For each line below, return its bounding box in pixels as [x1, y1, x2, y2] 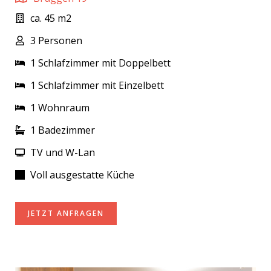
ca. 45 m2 [30, 11, 71, 25]
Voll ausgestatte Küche [30, 168, 134, 181]
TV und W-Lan [30, 145, 95, 159]
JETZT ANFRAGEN [28, 207, 104, 218]
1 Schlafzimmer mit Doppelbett [30, 56, 171, 70]
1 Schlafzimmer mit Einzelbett [30, 78, 164, 92]
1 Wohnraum [30, 100, 90, 114]
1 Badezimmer [30, 123, 95, 137]
